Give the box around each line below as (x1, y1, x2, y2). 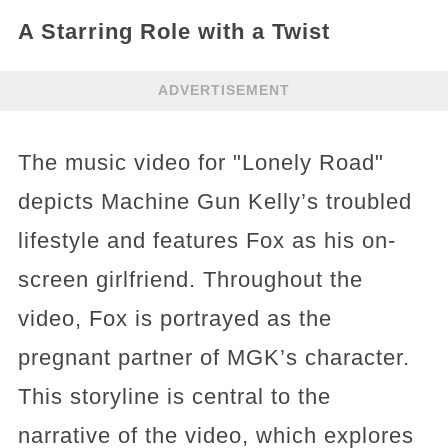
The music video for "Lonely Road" (17, 149, 384, 175)
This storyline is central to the (17, 383, 331, 409)
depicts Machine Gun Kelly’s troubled (17, 188, 412, 214)
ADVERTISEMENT (158, 82, 290, 99)
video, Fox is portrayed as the (17, 305, 332, 331)
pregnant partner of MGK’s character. (17, 344, 410, 370)
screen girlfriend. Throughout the (17, 266, 363, 292)
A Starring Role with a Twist (17, 18, 330, 44)
